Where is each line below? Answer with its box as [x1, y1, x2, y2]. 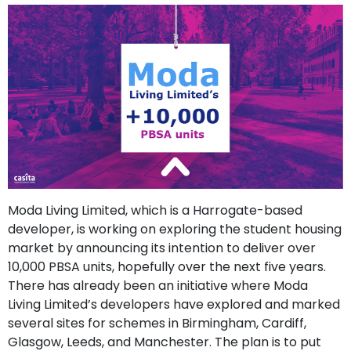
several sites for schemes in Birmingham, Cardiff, [8, 313, 306, 332]
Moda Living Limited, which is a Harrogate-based [8, 201, 302, 219]
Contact [19, 20, 69, 37]
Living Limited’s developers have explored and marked [8, 295, 340, 313]
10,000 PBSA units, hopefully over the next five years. [8, 257, 329, 276]
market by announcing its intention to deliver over [8, 238, 316, 257]
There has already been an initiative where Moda [8, 276, 308, 295]
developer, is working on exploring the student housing [8, 219, 342, 238]
